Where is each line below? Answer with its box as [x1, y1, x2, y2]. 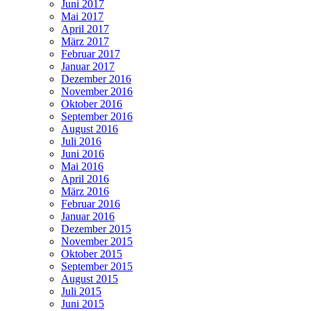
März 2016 [61, 185, 109, 197]
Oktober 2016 [61, 97, 122, 110]
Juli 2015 [61, 285, 101, 297]
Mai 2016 [61, 160, 103, 172]
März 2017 [61, 35, 109, 47]
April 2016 [61, 172, 109, 185]
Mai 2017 [61, 10, 103, 22]
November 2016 [61, 85, 133, 97]
